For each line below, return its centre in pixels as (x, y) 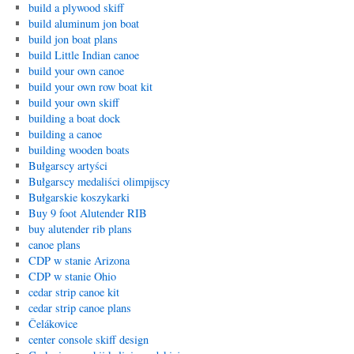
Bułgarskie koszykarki (79, 197)
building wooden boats (79, 150)
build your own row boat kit (90, 87)
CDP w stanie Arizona (79, 260)
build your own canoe (76, 71)
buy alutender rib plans (80, 229)
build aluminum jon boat (83, 23)
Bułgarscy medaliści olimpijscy (99, 181)
